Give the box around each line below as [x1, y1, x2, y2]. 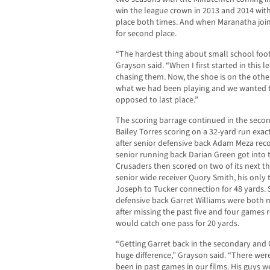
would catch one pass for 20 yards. [116, 218, 239, 230]
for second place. [116, 28, 177, 40]
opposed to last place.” [116, 94, 198, 107]
